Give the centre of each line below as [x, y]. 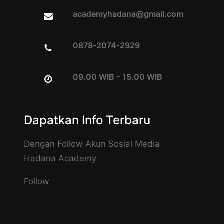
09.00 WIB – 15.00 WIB [118, 77]
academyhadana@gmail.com [128, 14]
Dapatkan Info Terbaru [87, 120]
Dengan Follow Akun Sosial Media [92, 144]
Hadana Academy [60, 158]
